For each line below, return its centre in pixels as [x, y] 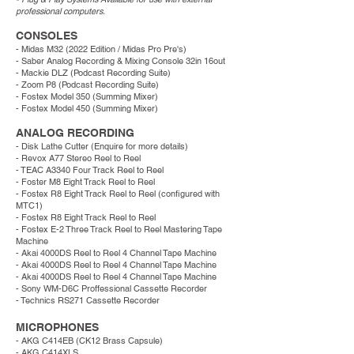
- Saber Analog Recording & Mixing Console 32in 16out [121, 61]
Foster [34, 182]
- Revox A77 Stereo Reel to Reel [79, 158]
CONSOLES [47, 36]
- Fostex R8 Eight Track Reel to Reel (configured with [118, 194]
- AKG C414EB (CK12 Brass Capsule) [90, 341]
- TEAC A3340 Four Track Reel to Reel [91, 170]
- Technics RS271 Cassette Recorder [89, 300]
